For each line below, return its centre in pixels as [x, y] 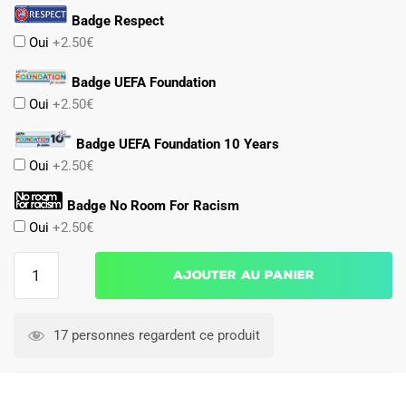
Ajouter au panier [244, 275]
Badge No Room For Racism [151, 205]
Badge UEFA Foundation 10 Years [176, 144]
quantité [38, 261]
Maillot [34, 305]
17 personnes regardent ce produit [155, 335]
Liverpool [41, 370]
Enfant [32, 348]
